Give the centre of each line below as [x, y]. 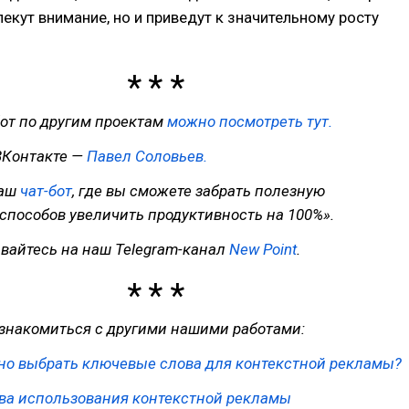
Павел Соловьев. [147, 156]
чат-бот [46, 190]
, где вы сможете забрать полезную [199, 190]
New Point [263, 249]
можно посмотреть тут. [250, 121]
